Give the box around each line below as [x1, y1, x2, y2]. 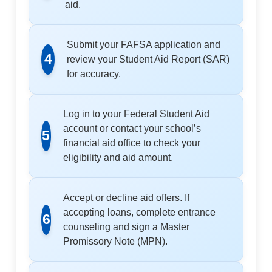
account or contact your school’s [63, 123, 201, 134]
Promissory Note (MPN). [63, 236, 168, 246]
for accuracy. [66, 68, 121, 79]
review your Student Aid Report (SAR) [66, 53, 229, 64]
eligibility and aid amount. [63, 152, 173, 163]
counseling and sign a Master [63, 221, 190, 232]
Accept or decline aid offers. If [63, 192, 190, 203]
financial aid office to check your [63, 137, 200, 148]
